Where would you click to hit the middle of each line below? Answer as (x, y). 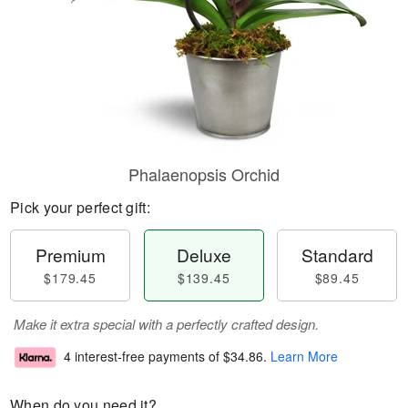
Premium (70, 255)
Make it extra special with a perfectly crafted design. (166, 324)
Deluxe (204, 255)
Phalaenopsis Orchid (204, 174)
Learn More (304, 357)
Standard (337, 255)
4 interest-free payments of (143, 357)
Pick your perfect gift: (80, 207)
